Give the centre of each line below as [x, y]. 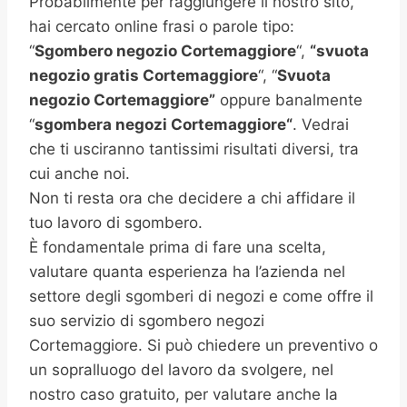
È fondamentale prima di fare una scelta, [178, 247]
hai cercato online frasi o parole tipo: [162, 26]
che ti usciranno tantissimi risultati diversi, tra [194, 149]
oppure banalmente [289, 100]
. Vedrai [321, 124]
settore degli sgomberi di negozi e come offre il [201, 296]
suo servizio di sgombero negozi [147, 321]
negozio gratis [86, 75]
